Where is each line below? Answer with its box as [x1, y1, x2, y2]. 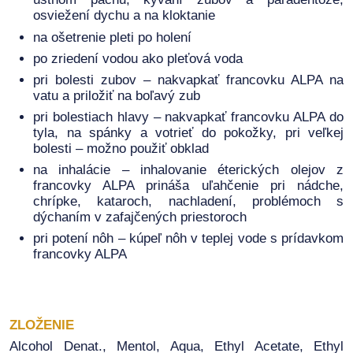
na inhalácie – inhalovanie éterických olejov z [33, 162, 344, 178]
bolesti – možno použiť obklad [33, 141, 209, 157]
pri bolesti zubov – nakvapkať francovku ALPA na [33, 72, 344, 87]
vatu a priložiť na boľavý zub [33, 87, 200, 103]
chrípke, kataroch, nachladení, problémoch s [33, 194, 344, 210]
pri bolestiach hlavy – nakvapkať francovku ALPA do [33, 110, 344, 125]
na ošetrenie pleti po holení [33, 29, 191, 45]
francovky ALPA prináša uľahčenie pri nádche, [33, 178, 344, 194]
